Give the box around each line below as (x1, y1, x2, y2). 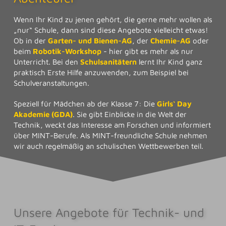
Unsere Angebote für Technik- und (13, 205, 204, 219)
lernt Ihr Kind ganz (136, 58, 202, 67)
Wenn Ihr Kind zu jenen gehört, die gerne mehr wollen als (13, 15, 212, 24)
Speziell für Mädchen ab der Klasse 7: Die (13, 99, 157, 108)
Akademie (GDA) (13, 109, 73, 119)
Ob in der (13, 36, 48, 45)
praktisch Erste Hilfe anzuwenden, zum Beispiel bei (13, 68, 189, 77)
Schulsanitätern (80, 58, 137, 67)
